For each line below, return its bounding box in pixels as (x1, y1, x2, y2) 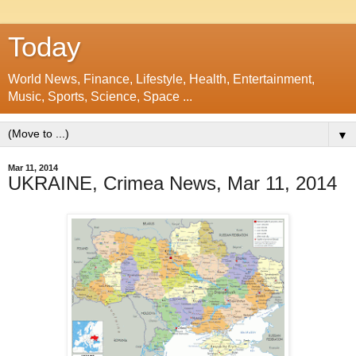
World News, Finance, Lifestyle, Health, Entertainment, (8, 72, 315, 86)
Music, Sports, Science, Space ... (8, 90, 192, 103)
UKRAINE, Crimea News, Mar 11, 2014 (8, 172, 337, 194)
